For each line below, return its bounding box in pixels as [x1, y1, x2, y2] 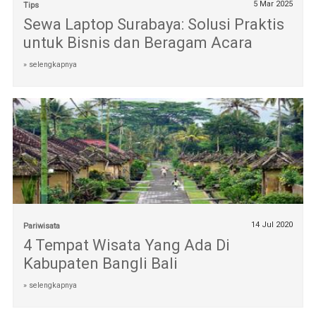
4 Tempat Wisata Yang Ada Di [23, 236, 230, 255]
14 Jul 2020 [251, 220, 293, 230]
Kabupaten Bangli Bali [23, 255, 178, 273]
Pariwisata [23, 221, 60, 231]
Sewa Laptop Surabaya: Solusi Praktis [23, 15, 284, 33]
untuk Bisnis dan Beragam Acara [23, 33, 253, 51]
